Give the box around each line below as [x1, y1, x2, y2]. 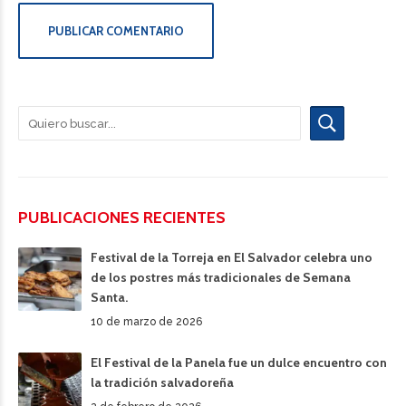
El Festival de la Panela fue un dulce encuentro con [91, 354, 387, 371]
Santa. [91, 289, 128, 305]
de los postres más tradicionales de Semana [91, 269, 351, 285]
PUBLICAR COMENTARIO [48, 24, 184, 38]
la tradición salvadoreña [91, 374, 234, 391]
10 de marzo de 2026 [91, 315, 202, 328]
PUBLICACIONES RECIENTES [18, 208, 226, 227]
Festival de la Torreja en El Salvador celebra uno [91, 249, 372, 266]
